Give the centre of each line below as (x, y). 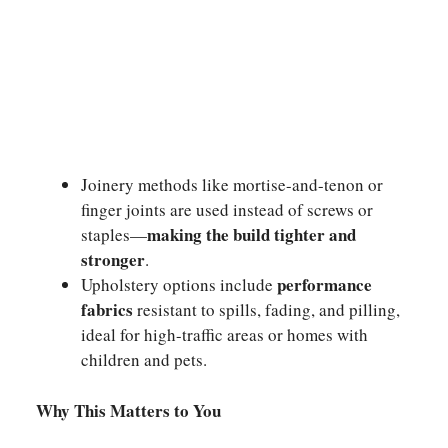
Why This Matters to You (125, 410)
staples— (114, 234)
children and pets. (144, 359)
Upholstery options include (179, 284)
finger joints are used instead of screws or (227, 209)
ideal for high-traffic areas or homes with (224, 334)
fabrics (107, 309)
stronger (113, 259)
